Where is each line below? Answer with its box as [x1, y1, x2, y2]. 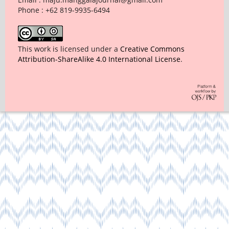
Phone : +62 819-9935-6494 [17, 5, 110, 15]
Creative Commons [120, 44, 185, 54]
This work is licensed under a [17, 44, 120, 54]
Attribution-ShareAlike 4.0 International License [17, 54, 180, 64]
